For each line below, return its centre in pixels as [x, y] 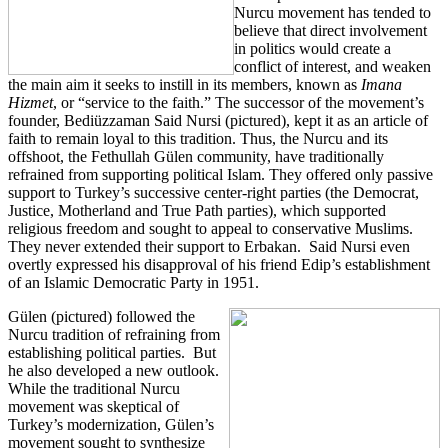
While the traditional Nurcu [94, 388]
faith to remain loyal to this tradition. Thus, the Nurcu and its [198, 138]
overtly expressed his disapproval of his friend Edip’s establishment [219, 264]
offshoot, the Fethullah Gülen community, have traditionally [196, 156]
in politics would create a [312, 48]
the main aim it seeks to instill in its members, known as [184, 84]
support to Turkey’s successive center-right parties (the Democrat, [213, 192]
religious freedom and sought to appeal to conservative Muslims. [210, 228]
